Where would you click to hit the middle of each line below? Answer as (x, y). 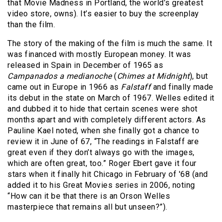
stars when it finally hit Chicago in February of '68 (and (108, 174)
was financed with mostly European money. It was (99, 55)
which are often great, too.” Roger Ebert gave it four (102, 164)
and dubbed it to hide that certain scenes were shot (103, 109)
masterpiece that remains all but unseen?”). (90, 207)
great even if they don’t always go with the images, (101, 153)
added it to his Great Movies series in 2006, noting (101, 185)
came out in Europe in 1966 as (64, 87)
